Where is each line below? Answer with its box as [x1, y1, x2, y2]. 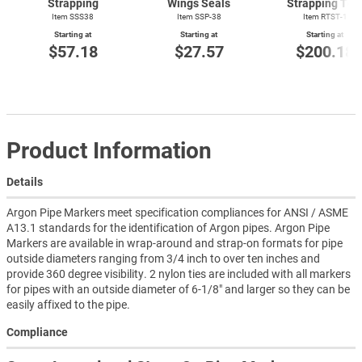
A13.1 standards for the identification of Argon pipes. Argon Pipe [6, 221, 330, 234]
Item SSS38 [52, 11, 94, 21]
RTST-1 [320, 11, 347, 21]
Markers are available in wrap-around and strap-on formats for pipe [6, 236, 343, 250]
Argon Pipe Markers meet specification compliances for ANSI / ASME [6, 205, 348, 219]
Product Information [6, 137, 212, 164]
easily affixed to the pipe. [6, 297, 130, 311]
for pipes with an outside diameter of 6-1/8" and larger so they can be [6, 282, 350, 296]
